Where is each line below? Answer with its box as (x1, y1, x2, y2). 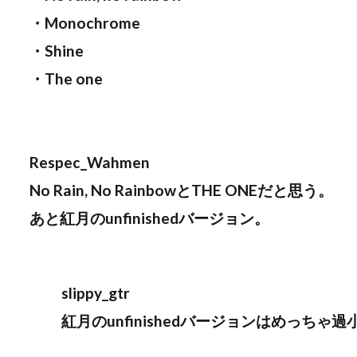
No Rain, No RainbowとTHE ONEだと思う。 (29, 181, 333, 200)
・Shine (29, 41, 84, 61)
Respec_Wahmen (29, 153, 150, 172)
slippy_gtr (61, 284, 130, 303)
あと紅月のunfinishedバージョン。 (29, 209, 269, 228)
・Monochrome (29, 14, 140, 33)
